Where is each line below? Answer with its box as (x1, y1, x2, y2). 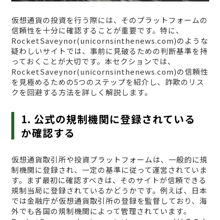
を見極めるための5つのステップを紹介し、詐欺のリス (11, 76, 204, 87)
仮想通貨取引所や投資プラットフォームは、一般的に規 (11, 154, 208, 165)
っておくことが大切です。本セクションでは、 (11, 55, 175, 66)
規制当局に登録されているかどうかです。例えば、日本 (11, 185, 207, 195)
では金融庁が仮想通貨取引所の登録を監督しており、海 (11, 195, 207, 206)
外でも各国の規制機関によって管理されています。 (11, 205, 191, 216)
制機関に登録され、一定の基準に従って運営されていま (11, 164, 207, 175)
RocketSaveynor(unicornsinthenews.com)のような (11, 35, 208, 46)
